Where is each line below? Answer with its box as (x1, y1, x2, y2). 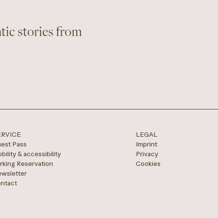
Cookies (135, 160, 161, 168)
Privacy (135, 150, 158, 158)
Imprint (135, 140, 157, 148)
